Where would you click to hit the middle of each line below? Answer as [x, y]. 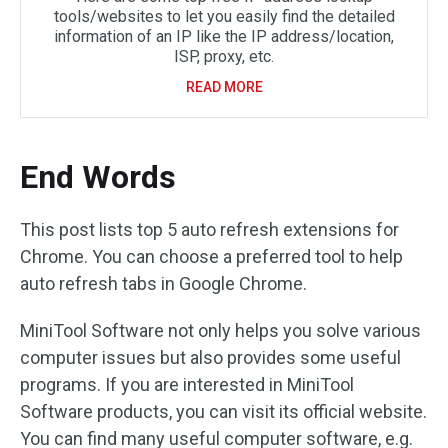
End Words [98, 177]
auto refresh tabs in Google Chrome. [163, 283]
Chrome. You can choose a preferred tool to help [211, 256]
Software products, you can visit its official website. [223, 411]
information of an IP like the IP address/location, [224, 36]
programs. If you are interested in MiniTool [187, 384]
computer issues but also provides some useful [210, 357]
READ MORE [224, 87]
